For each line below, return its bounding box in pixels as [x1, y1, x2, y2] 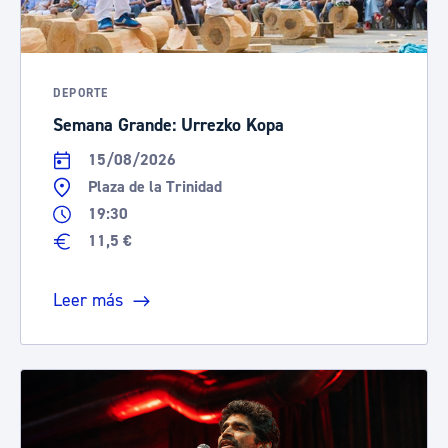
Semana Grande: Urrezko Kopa [53, 114, 284, 137]
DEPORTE [53, 86, 109, 101]
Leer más [53, 288, 123, 312]
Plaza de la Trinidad [87, 177, 222, 197]
